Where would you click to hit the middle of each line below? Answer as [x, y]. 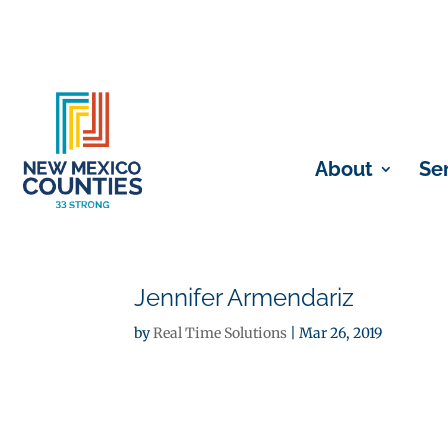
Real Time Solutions [220, 333]
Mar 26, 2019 [341, 333]
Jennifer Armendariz [244, 297]
